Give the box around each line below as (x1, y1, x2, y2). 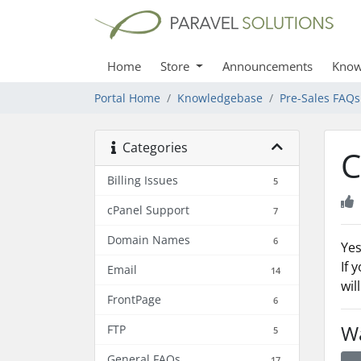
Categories (116, 139, 188, 156)
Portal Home (94, 90, 160, 106)
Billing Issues (107, 172, 178, 188)
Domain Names (107, 232, 190, 247)
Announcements (222, 58, 313, 74)
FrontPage (107, 292, 161, 307)
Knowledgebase (177, 90, 263, 106)
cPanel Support (107, 202, 189, 218)
